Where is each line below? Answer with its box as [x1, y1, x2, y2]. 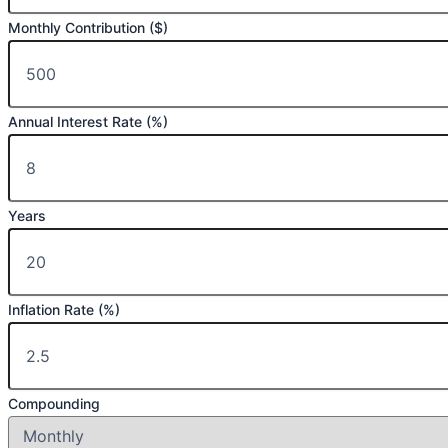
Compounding [8, 395, 100, 413]
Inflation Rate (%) [8, 301, 120, 319]
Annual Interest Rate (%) [8, 113, 168, 131]
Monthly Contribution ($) [8, 19, 168, 37]
